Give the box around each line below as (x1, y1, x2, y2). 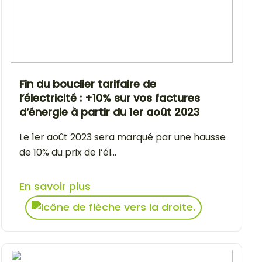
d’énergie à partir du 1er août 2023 (19, 104, 199, 119)
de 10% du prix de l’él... (19, 145, 116, 159)
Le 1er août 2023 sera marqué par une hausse (19, 130, 226, 144)
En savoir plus (19, 178, 91, 194)
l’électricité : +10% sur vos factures (19, 90, 200, 105)
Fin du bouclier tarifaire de (19, 76, 156, 91)
